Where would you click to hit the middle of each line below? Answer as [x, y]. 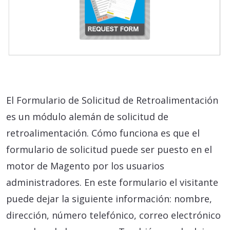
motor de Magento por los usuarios [85, 166]
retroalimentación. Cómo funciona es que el [103, 133]
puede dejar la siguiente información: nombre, [109, 199]
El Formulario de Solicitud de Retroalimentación [112, 100]
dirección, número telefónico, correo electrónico [113, 215]
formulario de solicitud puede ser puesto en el [109, 150]
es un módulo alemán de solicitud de [87, 117]
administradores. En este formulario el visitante [112, 183]
